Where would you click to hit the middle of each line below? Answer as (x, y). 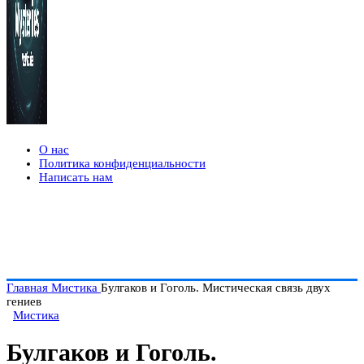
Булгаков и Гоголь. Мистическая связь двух (216, 288)
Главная (29, 288)
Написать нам (76, 177)
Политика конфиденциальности (122, 163)
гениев (24, 301)
